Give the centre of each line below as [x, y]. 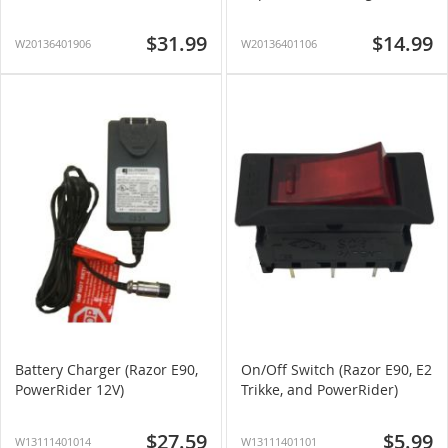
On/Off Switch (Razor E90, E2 [336, 369]
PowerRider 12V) [69, 389]
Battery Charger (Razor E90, [106, 369]
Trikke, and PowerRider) [319, 389]
